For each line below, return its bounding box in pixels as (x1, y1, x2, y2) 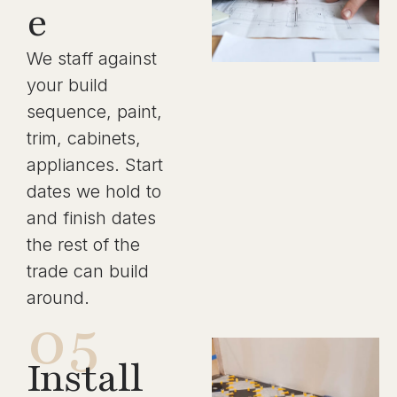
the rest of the (27, 234, 140, 255)
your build (27, 74, 108, 96)
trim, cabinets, (27, 128, 141, 149)
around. (27, 287, 90, 308)
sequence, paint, (27, 101, 162, 122)
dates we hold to (27, 181, 161, 202)
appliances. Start (27, 154, 163, 175)
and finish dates (27, 207, 156, 229)
